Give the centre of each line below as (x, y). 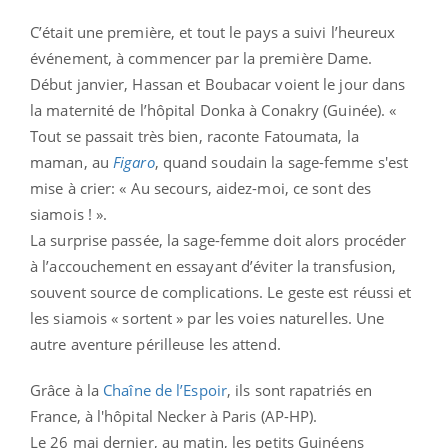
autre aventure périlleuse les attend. (155, 343)
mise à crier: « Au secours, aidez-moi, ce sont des (201, 187)
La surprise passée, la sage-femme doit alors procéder (218, 239)
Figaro (134, 161)
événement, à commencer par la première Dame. (201, 57)
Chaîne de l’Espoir (165, 389)
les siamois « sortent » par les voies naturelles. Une (207, 317)
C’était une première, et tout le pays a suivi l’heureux (213, 31)
